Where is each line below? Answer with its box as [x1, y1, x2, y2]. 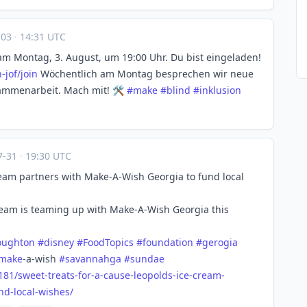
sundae [130, 252, 164, 265]
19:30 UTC [23, 149, 71, 162]
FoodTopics [83, 236, 134, 249]
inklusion [199, 84, 241, 97]
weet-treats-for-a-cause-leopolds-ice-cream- [23, 269, 225, 282]
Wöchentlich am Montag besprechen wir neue [38, 67, 254, 80]
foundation [143, 236, 193, 249]
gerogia [202, 236, 238, 249]
